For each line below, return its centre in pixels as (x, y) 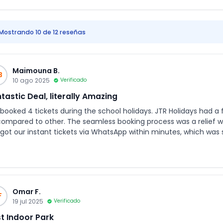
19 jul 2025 (28, 201)
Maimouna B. (36, 70)
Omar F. (27, 191)
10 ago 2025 (31, 80)
